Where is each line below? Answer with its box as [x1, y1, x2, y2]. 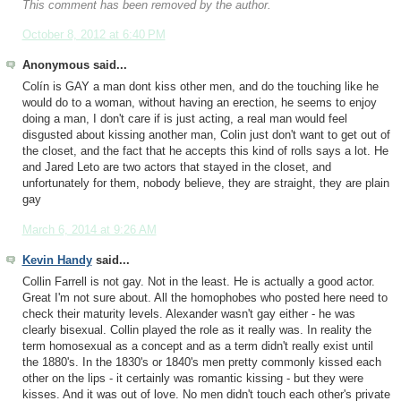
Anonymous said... [21, 59, 127, 73]
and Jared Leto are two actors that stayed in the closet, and [21, 161, 331, 175]
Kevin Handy [21, 253, 92, 267]
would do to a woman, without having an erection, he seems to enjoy [21, 97, 377, 110]
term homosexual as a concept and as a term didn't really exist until [21, 340, 373, 354]
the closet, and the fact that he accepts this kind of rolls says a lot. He [21, 145, 388, 158]
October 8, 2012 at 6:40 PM [21, 29, 166, 42]
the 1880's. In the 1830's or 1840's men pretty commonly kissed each [21, 356, 381, 370]
